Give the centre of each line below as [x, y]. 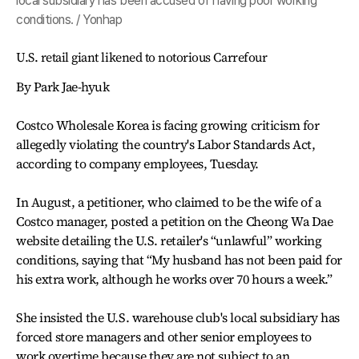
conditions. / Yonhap [69, 20]
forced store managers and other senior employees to [164, 337]
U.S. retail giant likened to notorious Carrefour [142, 57]
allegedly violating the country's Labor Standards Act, [166, 144]
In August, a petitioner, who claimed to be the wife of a [169, 202]
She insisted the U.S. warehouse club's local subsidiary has [178, 317]
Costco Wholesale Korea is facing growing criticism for [168, 125]
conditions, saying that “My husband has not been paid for [179, 260]
